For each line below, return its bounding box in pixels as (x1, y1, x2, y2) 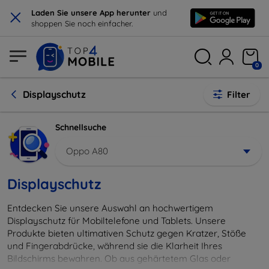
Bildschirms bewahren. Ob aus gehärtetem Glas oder (7, 252, 231, 264)
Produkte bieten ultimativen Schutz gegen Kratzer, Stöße (7, 227, 246, 239)
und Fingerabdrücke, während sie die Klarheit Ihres (7, 240, 222, 252)
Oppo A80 (66, 145, 108, 157)
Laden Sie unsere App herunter (31, 8, 153, 17)
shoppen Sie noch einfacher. (31, 19, 133, 28)
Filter (227, 89, 250, 100)
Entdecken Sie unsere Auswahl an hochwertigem (7, 202, 213, 214)
